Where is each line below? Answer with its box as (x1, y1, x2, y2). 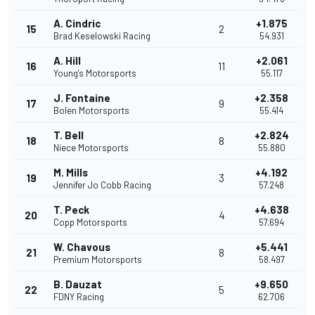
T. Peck (53, 203, 89, 217)
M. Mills (53, 166, 88, 179)
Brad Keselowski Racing (53, 30, 150, 42)
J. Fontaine (53, 91, 110, 105)
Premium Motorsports (53, 254, 142, 266)
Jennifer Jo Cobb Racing (53, 179, 151, 191)
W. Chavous (53, 240, 110, 254)
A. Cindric (53, 17, 101, 30)
